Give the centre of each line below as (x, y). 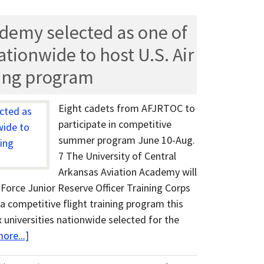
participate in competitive (115, 124)
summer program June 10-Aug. (127, 140)
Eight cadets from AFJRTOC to (127, 108)
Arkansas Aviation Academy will (128, 172)
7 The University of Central (117, 156)
